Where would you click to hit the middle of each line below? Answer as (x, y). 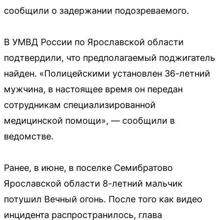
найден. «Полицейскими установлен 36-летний (107, 73)
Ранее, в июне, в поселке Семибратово (88, 167)
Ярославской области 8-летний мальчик (93, 183)
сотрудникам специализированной (80, 105)
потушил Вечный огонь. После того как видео (103, 199)
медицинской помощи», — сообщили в (89, 120)
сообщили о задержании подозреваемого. (96, 10)
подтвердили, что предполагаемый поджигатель (110, 57)
